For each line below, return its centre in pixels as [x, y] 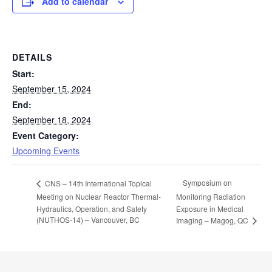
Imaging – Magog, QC [213, 220]
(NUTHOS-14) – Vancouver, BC [88, 219]
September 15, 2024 [52, 89]
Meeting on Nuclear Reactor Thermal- [99, 196]
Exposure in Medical [209, 209]
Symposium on [207, 183]
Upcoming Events [46, 151]
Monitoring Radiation [210, 197]
